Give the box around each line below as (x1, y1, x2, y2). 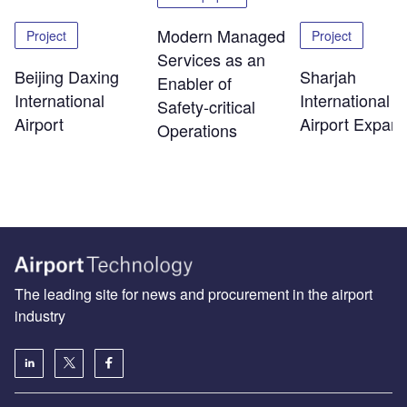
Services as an (156, 47, 265, 72)
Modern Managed (156, 24, 285, 48)
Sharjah (299, 65, 356, 89)
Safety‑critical (156, 94, 255, 119)
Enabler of (156, 71, 232, 95)
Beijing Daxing (15, 65, 119, 89)
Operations (156, 118, 237, 143)
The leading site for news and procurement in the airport (15, 283, 372, 304)
